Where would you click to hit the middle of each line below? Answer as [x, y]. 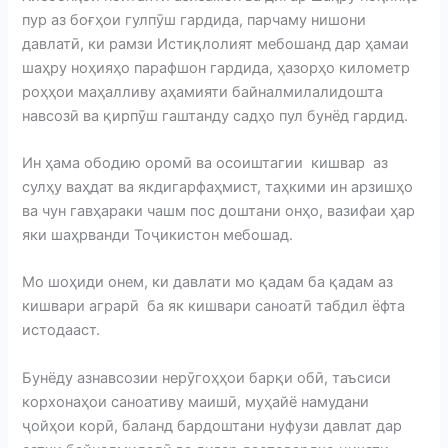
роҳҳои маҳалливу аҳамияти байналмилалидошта [203, 91]
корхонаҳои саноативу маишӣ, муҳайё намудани [196, 401]
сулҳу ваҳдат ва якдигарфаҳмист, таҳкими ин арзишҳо [218, 186]
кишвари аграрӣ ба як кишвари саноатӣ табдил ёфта [214, 306]
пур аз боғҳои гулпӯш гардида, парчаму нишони [194, 19]
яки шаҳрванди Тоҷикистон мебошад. [162, 234]
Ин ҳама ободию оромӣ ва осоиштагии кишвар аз [205, 162]
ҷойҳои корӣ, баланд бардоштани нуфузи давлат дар [212, 425]
